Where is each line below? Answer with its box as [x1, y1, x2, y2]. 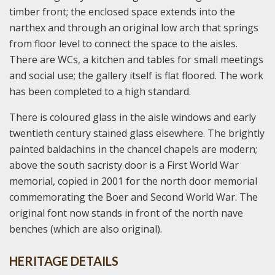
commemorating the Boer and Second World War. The [9, 190, 258, 204]
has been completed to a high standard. [9, 84, 191, 98]
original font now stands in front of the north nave [9, 206, 243, 220]
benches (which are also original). [9, 222, 162, 236]
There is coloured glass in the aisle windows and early [9, 110, 256, 124]
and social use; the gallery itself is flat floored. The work [9, 68, 263, 82]
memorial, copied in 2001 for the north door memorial [9, 174, 257, 188]
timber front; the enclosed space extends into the [9, 4, 235, 18]
